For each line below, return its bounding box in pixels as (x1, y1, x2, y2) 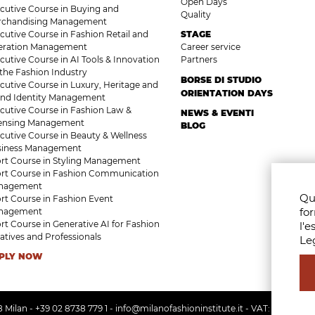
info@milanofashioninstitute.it (115, 303, 243, 314)
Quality (180, 9, 211, 20)
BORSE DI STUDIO (180, 75, 262, 85)
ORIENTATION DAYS (180, 88, 273, 98)
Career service (180, 41, 240, 52)
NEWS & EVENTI (180, 108, 254, 118)
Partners (180, 54, 217, 65)
